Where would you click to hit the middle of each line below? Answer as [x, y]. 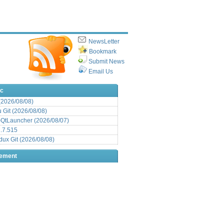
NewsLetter [104, 41]
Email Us [101, 71]
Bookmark [103, 51]
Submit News [106, 61]
